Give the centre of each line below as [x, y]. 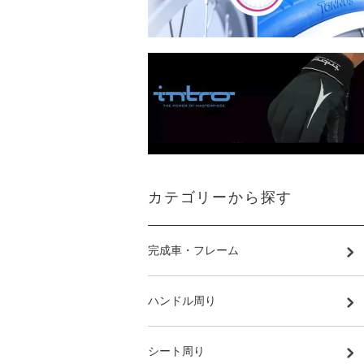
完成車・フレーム [193, 250]
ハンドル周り [182, 301]
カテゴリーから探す [221, 197]
